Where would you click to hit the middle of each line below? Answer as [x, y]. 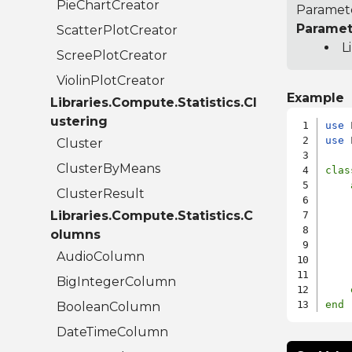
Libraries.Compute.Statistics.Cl [154, 103]
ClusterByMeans [108, 169]
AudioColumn [101, 257]
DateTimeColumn [112, 332]
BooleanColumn [108, 307]
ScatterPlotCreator [117, 31]
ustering [79, 122]
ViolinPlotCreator [111, 81]
